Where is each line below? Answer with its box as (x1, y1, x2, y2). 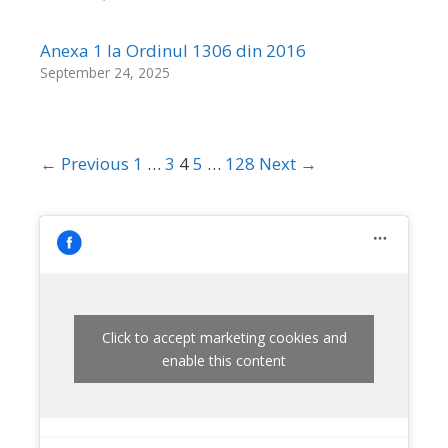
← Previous (40, 152, 129, 176)
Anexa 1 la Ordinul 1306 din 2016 (40, 39, 306, 63)
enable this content (162, 350, 286, 370)
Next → (259, 152, 317, 176)
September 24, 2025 (40, 63, 170, 83)
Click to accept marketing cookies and (101, 327, 347, 347)
